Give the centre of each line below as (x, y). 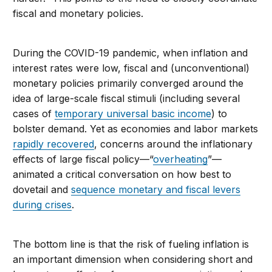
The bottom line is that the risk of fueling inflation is (131, 244)
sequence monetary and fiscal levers (156, 189)
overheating (181, 159)
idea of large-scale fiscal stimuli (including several (127, 98)
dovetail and (42, 189)
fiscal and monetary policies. (78, 13)
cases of (34, 113)
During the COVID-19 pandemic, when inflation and (131, 53)
